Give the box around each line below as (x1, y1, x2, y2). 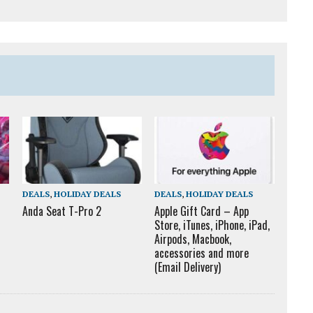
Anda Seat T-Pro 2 (22, 203, 101, 220)
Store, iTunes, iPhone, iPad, (154, 217, 270, 234)
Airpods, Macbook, (154, 231, 232, 248)
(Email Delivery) (154, 259, 221, 276)
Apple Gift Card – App (154, 203, 249, 220)
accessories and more (154, 245, 249, 262)
